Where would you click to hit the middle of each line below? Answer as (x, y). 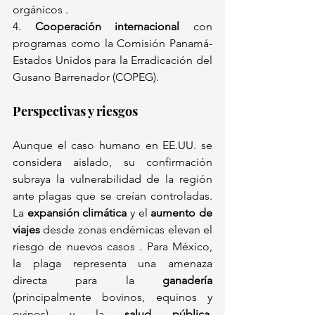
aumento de (182, 213)
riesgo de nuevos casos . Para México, (112, 247)
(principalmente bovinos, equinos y (112, 297)
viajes (26, 230)
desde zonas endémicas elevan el (126, 230)
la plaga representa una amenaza (112, 264)
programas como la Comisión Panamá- (112, 44)
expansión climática (77, 213)
